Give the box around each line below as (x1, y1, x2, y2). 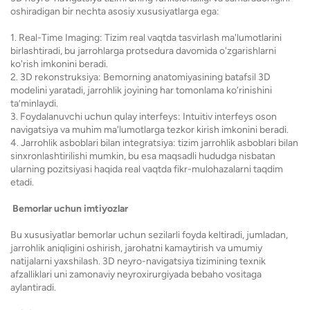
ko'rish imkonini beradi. (10, 58, 108, 70)
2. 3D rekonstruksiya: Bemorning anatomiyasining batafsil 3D (10, 71, 271, 83)
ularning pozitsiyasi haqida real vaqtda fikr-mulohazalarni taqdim (10, 163, 283, 175)
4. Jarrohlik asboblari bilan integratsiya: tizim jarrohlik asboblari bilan (10, 137, 298, 149)
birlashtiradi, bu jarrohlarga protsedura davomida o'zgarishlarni (10, 45, 276, 57)
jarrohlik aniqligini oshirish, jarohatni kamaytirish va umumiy (10, 242, 262, 254)
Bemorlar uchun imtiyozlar (10, 203, 128, 215)
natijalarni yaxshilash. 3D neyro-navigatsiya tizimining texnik (10, 255, 266, 267)
